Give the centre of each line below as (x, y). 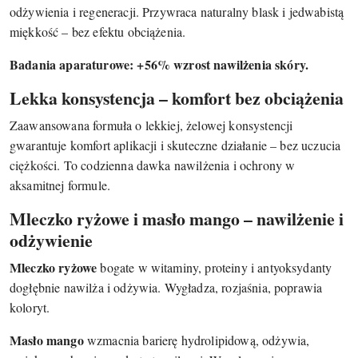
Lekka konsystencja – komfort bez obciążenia (177, 98)
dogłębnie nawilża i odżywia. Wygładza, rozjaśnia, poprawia (166, 288)
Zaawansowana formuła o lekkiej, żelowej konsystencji (151, 125)
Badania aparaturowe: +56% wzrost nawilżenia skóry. (159, 65)
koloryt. (30, 308)
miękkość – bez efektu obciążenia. (98, 32)
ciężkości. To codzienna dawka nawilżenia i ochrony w (153, 165)
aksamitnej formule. (60, 185)
